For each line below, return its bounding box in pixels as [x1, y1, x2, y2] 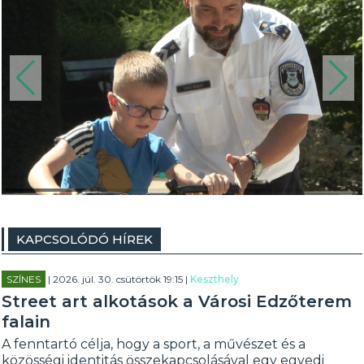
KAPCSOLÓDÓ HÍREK [16, 232, 154, 247]
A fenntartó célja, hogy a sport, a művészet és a [2, 336, 306, 352]
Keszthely [190, 273, 240, 285]
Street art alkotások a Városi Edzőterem [2, 292, 353, 311]
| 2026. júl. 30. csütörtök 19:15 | [45, 273, 191, 285]
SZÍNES [6, 273, 41, 285]
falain [2, 312, 51, 331]
